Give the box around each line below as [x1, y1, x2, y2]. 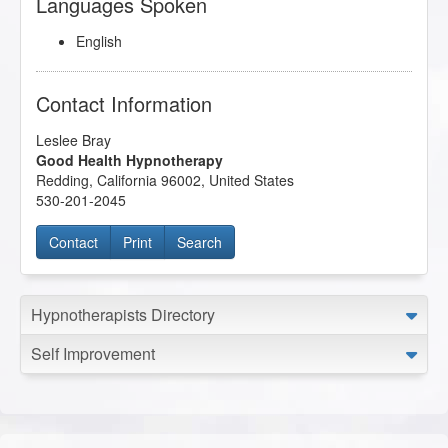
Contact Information [36, 89, 212, 119]
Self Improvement [31, 342, 155, 366]
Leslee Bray [36, 130, 111, 151]
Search [177, 232, 222, 253]
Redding [36, 170, 89, 191]
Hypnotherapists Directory [31, 303, 215, 327]
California [97, 170, 157, 191]
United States [209, 170, 294, 191]
